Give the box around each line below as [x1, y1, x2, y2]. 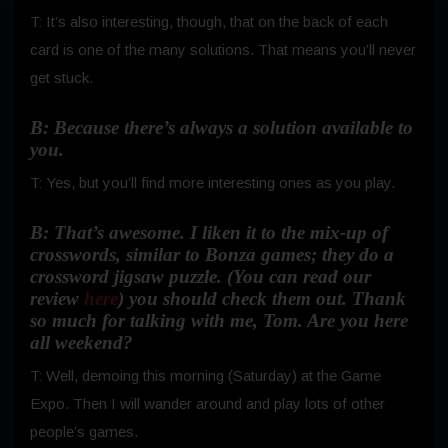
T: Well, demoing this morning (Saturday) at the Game [30, 366, 381, 384]
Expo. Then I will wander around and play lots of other [30, 394, 385, 412]
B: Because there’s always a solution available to [30, 116, 413, 138]
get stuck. [30, 68, 93, 86]
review [30, 287, 84, 309]
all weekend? [30, 331, 133, 353]
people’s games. [30, 422, 138, 440]
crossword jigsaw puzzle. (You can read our [30, 265, 371, 287]
